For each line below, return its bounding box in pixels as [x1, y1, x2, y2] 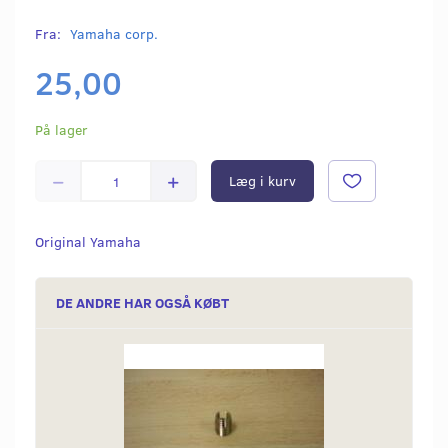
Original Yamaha [35, 232, 145, 252]
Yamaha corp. [70, 24, 158, 44]
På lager [35, 120, 88, 140]
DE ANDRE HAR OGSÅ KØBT [56, 293, 229, 313]
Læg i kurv [229, 171, 296, 191]
